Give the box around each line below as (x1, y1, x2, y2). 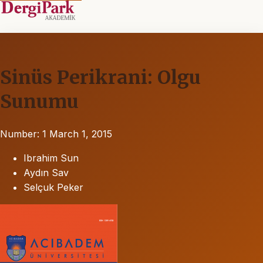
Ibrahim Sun (23, 151, 79, 164)
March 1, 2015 (49, 127, 112, 140)
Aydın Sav (23, 166, 69, 178)
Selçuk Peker (23, 181, 83, 193)
